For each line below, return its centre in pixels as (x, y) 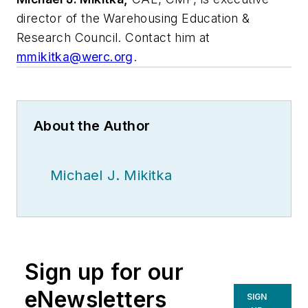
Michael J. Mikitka (111, 176)
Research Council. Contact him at (113, 38)
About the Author (92, 126)
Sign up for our (104, 272)
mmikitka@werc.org (75, 57)
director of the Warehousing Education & (133, 19)
